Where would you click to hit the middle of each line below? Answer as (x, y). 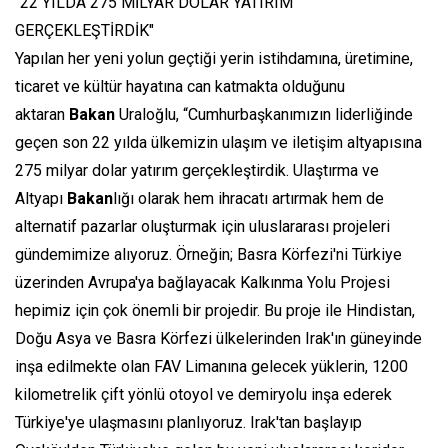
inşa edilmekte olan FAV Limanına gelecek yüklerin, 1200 (211, 367)
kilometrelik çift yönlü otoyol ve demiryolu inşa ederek (203, 395)
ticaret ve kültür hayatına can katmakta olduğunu (180, 87)
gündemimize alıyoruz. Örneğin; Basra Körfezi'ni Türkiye (208, 255)
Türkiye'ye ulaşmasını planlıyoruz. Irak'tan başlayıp (188, 423)
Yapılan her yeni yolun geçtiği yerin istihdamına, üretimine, (214, 59)
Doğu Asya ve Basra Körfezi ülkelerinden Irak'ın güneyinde (218, 339)
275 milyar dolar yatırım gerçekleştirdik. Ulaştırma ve (197, 171)
